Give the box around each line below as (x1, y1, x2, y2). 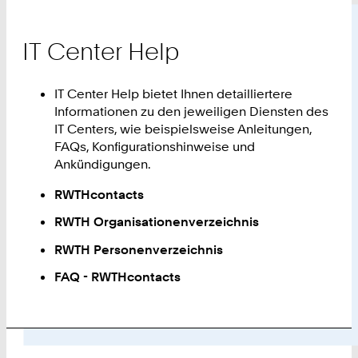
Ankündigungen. (54, 155, 152, 172)
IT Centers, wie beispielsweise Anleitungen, (54, 120, 312, 137)
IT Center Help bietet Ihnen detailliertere (54, 85, 293, 101)
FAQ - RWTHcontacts (54, 268, 181, 285)
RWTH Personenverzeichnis (54, 241, 224, 257)
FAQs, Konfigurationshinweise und (54, 137, 256, 154)
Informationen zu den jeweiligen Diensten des (54, 102, 329, 119)
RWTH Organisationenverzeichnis (54, 213, 260, 230)
